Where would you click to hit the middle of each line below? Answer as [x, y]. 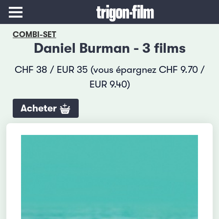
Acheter [40, 108]
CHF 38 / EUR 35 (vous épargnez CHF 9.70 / [109, 70]
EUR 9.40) [109, 84]
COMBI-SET [34, 35]
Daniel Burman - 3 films [109, 48]
